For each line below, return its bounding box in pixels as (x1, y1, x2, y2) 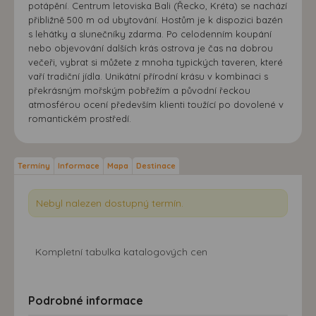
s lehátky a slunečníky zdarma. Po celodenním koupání (28, 28, 272, 39)
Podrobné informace (28, 293, 143, 308)
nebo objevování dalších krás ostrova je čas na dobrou (28, 42, 273, 54)
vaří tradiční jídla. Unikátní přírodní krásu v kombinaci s (28, 70, 268, 82)
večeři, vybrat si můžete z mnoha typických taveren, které (28, 56, 283, 68)
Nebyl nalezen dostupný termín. (36, 196, 183, 209)
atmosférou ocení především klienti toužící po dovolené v (28, 98, 284, 110)
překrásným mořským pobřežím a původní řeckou (28, 84, 250, 96)
